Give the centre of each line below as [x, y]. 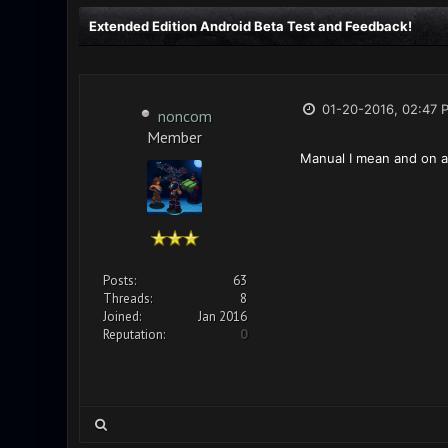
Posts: [119, 280]
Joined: [121, 316]
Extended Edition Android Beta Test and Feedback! [250, 26]
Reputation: [133, 334]
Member [174, 135]
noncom [184, 116]
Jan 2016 [222, 316]
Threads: [127, 298]
